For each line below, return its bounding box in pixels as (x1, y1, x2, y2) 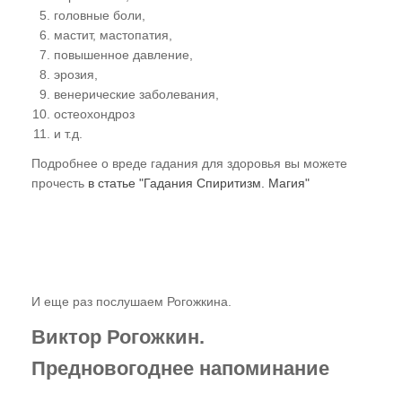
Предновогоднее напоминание (31, 357, 335, 380)
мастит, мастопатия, (54, 28, 172, 43)
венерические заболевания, (54, 87, 219, 102)
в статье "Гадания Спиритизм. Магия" (88, 176, 310, 191)
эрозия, (54, 67, 98, 83)
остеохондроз (54, 107, 135, 122)
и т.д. (54, 127, 83, 142)
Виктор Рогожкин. (31, 326, 205, 349)
